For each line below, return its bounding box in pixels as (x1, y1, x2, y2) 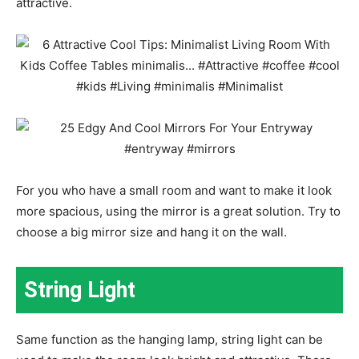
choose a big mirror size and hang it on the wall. (16, 224, 287, 240)
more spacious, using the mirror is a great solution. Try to (16, 203, 341, 219)
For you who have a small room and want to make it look (16, 182, 332, 198)
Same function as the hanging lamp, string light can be (16, 331, 323, 347)
